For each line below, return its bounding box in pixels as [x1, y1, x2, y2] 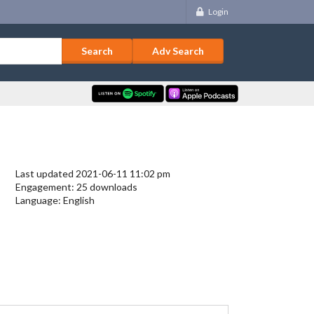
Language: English [15, 194, 95, 207]
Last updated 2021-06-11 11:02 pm [15, 168, 171, 180]
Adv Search [151, 45, 204, 57]
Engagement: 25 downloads [15, 181, 138, 193]
